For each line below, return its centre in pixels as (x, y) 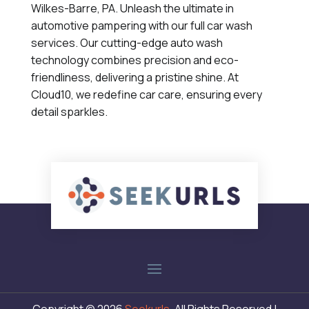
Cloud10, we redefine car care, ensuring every (146, 94)
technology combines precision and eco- (134, 60)
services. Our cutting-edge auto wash (127, 43)
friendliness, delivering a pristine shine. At (134, 77)
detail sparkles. (69, 112)
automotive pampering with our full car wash (141, 26)
